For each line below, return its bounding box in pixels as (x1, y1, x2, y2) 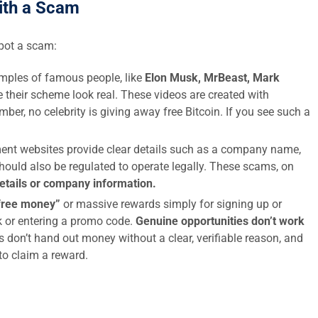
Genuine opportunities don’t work (136, 214, 305, 228)
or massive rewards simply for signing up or (60, 197, 282, 211)
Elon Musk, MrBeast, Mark (145, 71, 280, 84)
